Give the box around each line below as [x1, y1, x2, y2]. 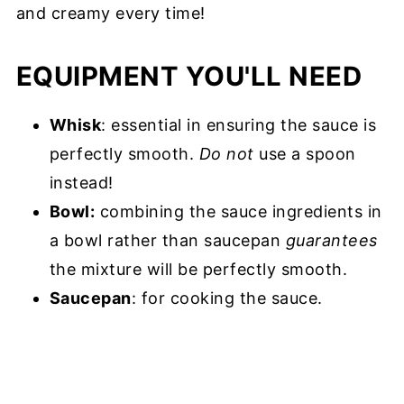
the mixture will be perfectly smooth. [49, 260, 348, 279]
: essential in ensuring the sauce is [101, 115, 377, 134]
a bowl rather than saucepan [49, 231, 286, 250]
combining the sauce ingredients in [95, 202, 382, 221]
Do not [198, 144, 254, 163]
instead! [49, 173, 114, 192]
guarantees [285, 231, 378, 250]
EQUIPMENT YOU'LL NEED [15, 60, 363, 92]
